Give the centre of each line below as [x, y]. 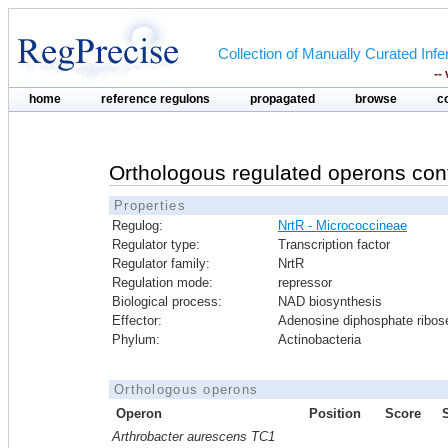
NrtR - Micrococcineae [342, 225]
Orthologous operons [186, 389]
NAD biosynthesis [330, 301]
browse [376, 99]
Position [335, 413]
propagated [282, 99]
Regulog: [137, 225]
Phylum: [136, 339]
